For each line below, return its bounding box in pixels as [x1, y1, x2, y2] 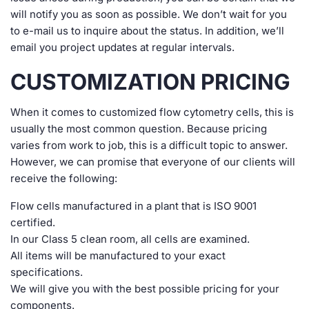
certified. [10, 216, 55, 229]
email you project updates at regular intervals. [10, 41, 235, 54]
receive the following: [10, 172, 117, 185]
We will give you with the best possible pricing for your [10, 282, 279, 295]
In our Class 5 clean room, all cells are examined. [10, 232, 250, 246]
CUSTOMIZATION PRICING [10, 68, 290, 95]
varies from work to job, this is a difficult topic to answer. [10, 139, 288, 152]
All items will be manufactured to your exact [10, 249, 226, 262]
